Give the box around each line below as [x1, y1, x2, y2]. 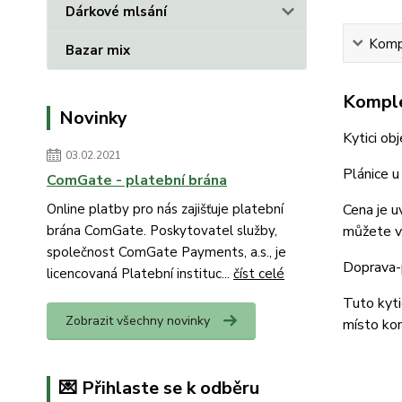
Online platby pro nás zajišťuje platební [47, 200, 284, 218]
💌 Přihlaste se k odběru [59, 376, 259, 400]
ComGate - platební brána [47, 170, 227, 190]
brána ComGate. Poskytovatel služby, [47, 222, 277, 240]
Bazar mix [66, 41, 130, 59]
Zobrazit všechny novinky [66, 312, 210, 329]
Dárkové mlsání [66, 3, 167, 21]
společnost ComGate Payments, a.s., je [47, 243, 286, 261]
